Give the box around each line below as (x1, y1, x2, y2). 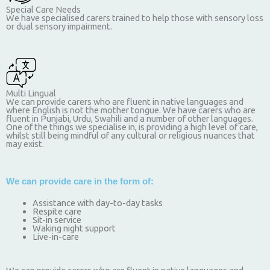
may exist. (6, 139, 44, 149)
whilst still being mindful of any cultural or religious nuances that (6, 130, 255, 141)
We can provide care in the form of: (6, 176, 154, 186)
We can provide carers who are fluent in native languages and (6, 96, 243, 107)
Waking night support (32, 222, 116, 233)
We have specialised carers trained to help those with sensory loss (6, 12, 263, 23)
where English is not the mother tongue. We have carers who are (6, 105, 256, 116)
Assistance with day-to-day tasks (32, 197, 163, 208)
